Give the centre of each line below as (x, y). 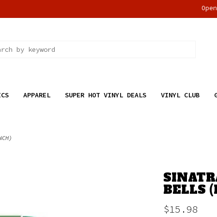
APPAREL (37, 95)
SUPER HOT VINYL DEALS (105, 95)
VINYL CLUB (180, 95)
